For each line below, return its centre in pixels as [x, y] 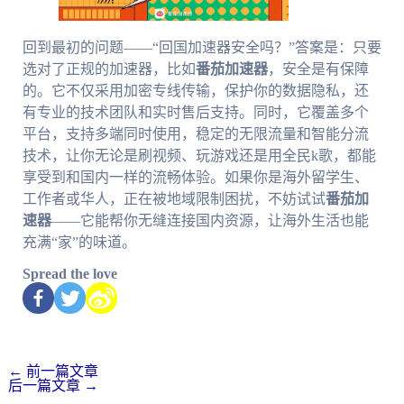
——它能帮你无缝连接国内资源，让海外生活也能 [210, 221]
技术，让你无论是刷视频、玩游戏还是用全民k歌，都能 [199, 156]
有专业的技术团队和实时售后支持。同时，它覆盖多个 [195, 113]
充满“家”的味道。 [79, 243]
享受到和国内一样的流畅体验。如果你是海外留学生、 [195, 178]
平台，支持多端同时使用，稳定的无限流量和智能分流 [195, 134]
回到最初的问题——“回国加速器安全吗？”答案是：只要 [202, 48]
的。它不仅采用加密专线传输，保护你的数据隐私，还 [195, 91]
